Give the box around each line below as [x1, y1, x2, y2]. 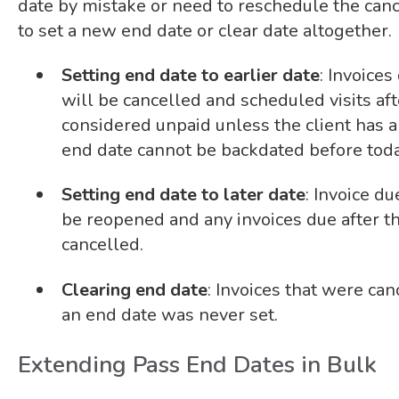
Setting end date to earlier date [61, 63, 320, 88]
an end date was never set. [61, 302, 278, 327]
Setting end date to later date [61, 183, 305, 208]
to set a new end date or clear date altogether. [17, 18, 392, 43]
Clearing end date [61, 277, 208, 302]
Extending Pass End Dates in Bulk [17, 349, 377, 381]
